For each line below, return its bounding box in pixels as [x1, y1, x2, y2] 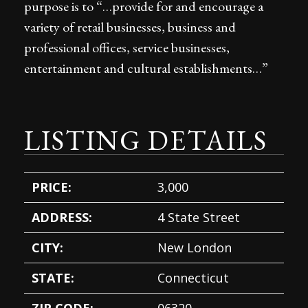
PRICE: [32, 179, 72, 196]
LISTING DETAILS [24, 122, 267, 159]
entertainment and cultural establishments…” [24, 59, 268, 78]
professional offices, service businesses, [24, 38, 230, 57]
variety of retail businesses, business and [24, 18, 236, 36]
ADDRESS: [32, 209, 93, 226]
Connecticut [157, 269, 230, 287]
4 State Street [157, 209, 241, 226]
